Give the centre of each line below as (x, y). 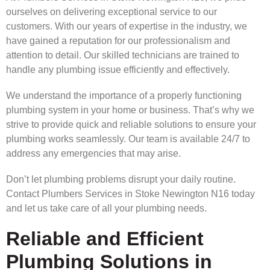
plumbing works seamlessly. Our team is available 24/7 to (128, 139)
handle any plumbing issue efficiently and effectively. (118, 69)
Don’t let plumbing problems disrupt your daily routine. (121, 180)
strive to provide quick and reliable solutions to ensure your (131, 125)
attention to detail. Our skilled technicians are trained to (123, 55)
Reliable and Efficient (105, 239)
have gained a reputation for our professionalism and (118, 40)
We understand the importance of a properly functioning (124, 96)
